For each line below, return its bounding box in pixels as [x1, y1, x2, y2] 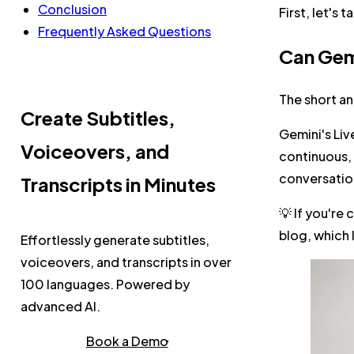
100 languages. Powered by [21, 275, 190, 292]
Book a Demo [85, 332, 168, 349]
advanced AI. [21, 297, 100, 314]
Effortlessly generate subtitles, [21, 231, 209, 248]
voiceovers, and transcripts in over [21, 253, 232, 270]
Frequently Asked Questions [38, 23, 211, 40]
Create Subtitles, [21, 105, 175, 130]
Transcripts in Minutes [21, 171, 216, 196]
